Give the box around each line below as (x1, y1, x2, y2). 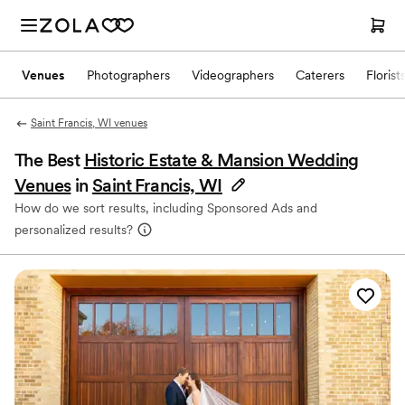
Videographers (192, 67, 274, 82)
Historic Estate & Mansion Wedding (83, 149, 359, 171)
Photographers (87, 67, 170, 82)
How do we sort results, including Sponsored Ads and (14, 201, 317, 215)
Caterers (296, 67, 344, 82)
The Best (14, 149, 84, 171)
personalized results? (14, 222, 133, 237)
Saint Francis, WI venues (30, 117, 147, 129)
